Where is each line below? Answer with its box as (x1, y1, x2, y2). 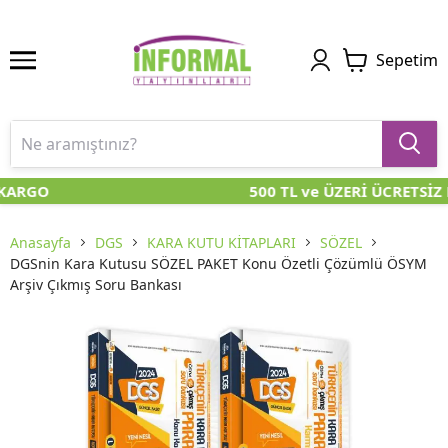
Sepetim (376, 49, 438, 71)
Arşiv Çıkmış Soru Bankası (10, 275, 182, 295)
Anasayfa (10, 233, 71, 253)
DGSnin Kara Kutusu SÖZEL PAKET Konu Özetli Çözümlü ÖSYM (10, 254, 427, 274)
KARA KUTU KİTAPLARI (147, 233, 296, 253)
